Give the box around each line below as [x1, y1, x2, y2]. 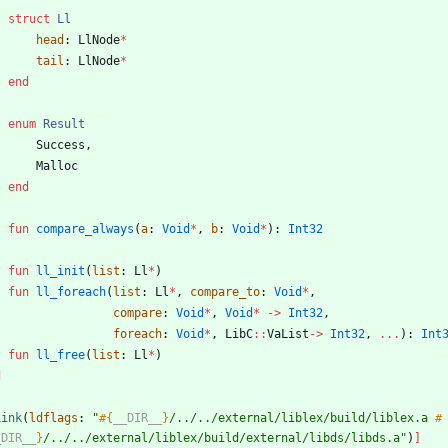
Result [43, 117, 85, 132]
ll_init [36, 264, 85, 279]
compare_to [190, 285, 260, 300]
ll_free [36, 348, 85, 363]
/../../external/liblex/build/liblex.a [169, 411, 435, 426]
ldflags [29, 411, 78, 426]
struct [8, 12, 50, 27]
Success [36, 138, 85, 153]
